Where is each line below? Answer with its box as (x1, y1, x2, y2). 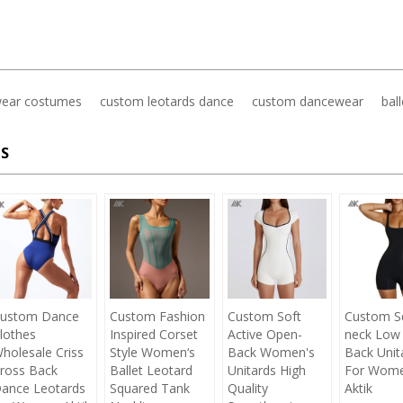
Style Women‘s (110, 343, 196, 361)
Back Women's (227, 343, 315, 361)
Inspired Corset (110, 325, 199, 343)
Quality (227, 379, 268, 397)
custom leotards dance (99, 93, 234, 111)
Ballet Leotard (110, 361, 193, 379)
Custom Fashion (110, 307, 206, 325)
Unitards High (227, 361, 306, 379)
